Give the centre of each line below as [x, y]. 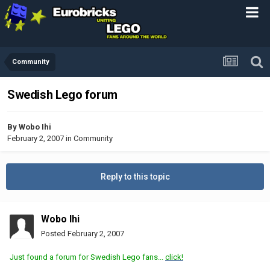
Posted [54, 233]
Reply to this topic [135, 176]
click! [174, 257]
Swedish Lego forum [62, 95]
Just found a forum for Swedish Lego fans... [87, 257]
